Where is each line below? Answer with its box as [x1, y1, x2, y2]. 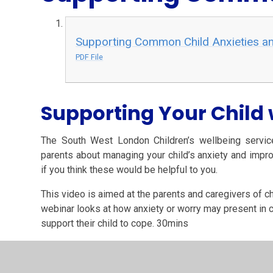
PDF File [76, 52, 104, 62]
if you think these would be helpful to [41, 164, 199, 176]
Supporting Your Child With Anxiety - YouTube [41, 242, 232, 254]
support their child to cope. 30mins [41, 218, 189, 230]
